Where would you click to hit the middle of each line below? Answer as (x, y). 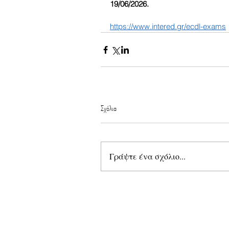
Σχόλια (109, 108)
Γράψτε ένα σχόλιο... (147, 156)
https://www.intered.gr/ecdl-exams (168, 27)
